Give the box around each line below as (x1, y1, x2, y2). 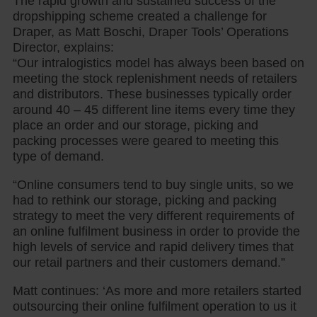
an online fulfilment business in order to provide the (13, 224, 300, 238)
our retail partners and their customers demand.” (13, 255, 285, 270)
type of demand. (13, 149, 104, 163)
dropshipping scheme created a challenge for (13, 8, 267, 23)
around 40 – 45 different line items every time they (13, 102, 295, 117)
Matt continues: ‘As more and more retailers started (13, 283, 301, 298)
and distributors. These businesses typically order (13, 86, 292, 101)
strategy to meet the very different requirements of (13, 208, 294, 223)
